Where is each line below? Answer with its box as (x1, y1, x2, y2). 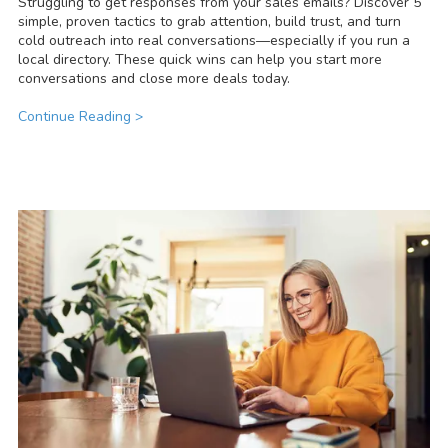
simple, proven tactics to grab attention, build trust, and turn (18, 12, 401, 32)
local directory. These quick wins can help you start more (18, 50, 382, 70)
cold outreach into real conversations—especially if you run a (18, 31, 410, 51)
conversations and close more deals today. (18, 69, 290, 89)
